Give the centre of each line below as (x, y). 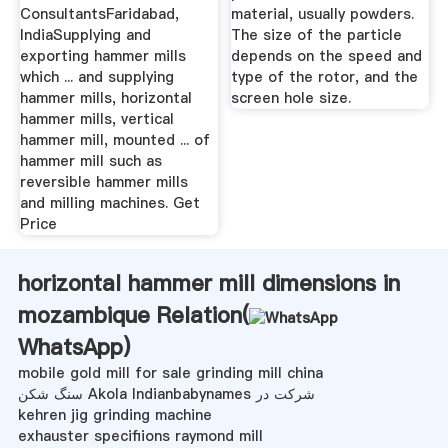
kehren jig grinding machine (114, 414)
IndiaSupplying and (85, 34)
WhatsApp (70, 346)
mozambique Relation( (133, 314)
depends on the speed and (327, 55)
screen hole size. (291, 97)
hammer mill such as (90, 160)
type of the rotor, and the (325, 76)
